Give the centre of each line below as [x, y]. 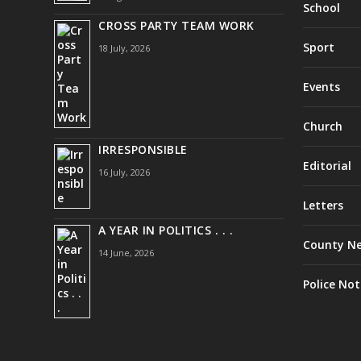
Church [322, 126]
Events [321, 86]
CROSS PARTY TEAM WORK [176, 25]
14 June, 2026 [127, 252]
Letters [323, 205]
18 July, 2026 [124, 48]
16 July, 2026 [124, 172]
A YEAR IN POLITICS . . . [166, 230]
